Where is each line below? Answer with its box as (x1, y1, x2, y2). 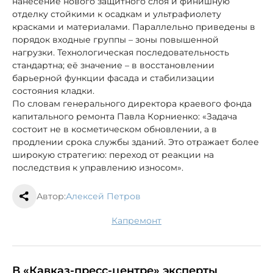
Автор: (37, 191, 66, 202)
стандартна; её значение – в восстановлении (12, 60, 214, 71)
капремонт (118, 215, 161, 227)
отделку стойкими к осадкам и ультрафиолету (12, 9, 221, 20)
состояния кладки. (12, 85, 94, 97)
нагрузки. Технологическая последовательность (12, 47, 229, 58)
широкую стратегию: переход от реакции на (12, 149, 214, 161)
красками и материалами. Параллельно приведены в (12, 21, 255, 33)
